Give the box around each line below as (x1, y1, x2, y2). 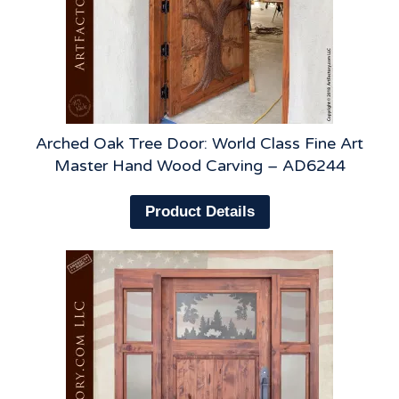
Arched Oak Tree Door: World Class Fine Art (36, 133, 363, 153)
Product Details (144, 203, 255, 221)
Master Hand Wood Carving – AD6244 (53, 155, 346, 175)
